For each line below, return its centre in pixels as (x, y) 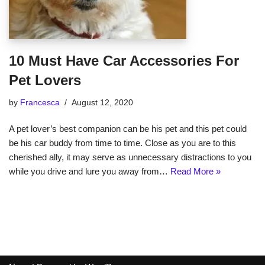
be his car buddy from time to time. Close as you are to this (122, 143)
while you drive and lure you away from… (90, 171)
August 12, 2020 (102, 103)
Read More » (195, 171)
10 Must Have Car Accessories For (124, 61)
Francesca (40, 103)
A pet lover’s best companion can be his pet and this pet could (128, 129)
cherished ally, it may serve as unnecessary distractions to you (130, 157)
